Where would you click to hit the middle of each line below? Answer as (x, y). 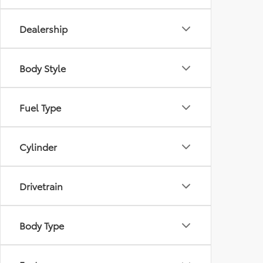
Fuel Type (40, 107)
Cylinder (38, 147)
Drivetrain (41, 186)
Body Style (43, 68)
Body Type (42, 225)
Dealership (43, 29)
